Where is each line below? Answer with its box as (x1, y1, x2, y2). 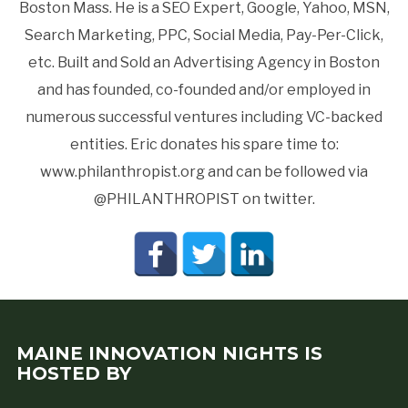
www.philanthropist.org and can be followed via (40, 163, 368, 180)
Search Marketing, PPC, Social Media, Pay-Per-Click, (25, 26, 383, 44)
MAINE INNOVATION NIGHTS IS (15, 342, 322, 364)
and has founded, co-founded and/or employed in (37, 81, 371, 98)
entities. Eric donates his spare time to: (69, 136, 339, 153)
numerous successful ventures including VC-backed (25, 108, 382, 126)
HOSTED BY (15, 362, 131, 384)
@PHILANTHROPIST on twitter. (93, 190, 315, 208)
